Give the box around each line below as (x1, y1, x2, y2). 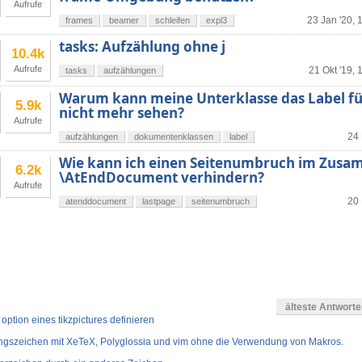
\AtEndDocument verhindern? (59, 168, 264, 187)
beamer (109, 15, 139, 26)
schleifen (155, 15, 190, 26)
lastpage (142, 196, 175, 207)
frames (65, 15, 93, 26)
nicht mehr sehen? (59, 103, 184, 123)
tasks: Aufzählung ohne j (59, 37, 225, 57)
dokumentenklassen (134, 132, 213, 142)
